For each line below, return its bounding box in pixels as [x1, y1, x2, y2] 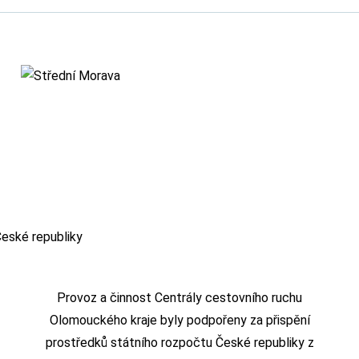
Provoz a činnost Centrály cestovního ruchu [57, 290, 302, 306]
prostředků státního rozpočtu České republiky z [45, 335, 314, 351]
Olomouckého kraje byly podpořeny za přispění [49, 313, 310, 329]
